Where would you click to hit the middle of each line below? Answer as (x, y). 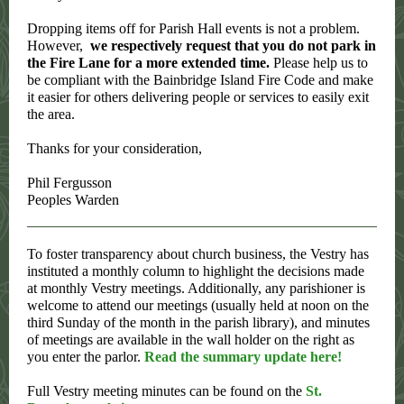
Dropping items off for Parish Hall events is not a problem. (193, 28)
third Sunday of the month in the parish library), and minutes (198, 322)
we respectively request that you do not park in (233, 46)
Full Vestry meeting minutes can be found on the (166, 391)
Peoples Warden (73, 200)
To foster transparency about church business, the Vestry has (198, 254)
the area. (51, 114)
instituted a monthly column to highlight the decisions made (196, 271)
